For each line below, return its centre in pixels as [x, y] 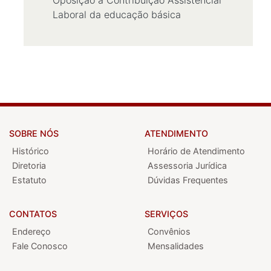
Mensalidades [176, 246]
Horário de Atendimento [196, 151]
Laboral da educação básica [117, 15]
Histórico [31, 151]
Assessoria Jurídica [187, 165]
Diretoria [29, 165]
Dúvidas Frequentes [188, 180]
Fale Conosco [40, 246]
